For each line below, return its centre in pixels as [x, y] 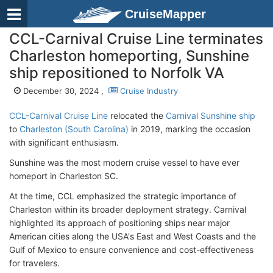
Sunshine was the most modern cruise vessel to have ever [124, 162]
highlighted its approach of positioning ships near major [119, 223]
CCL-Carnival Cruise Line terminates [136, 39]
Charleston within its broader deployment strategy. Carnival [128, 209]
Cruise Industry [148, 91]
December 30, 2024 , [65, 91]
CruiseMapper [165, 14]
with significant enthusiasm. [64, 142]
